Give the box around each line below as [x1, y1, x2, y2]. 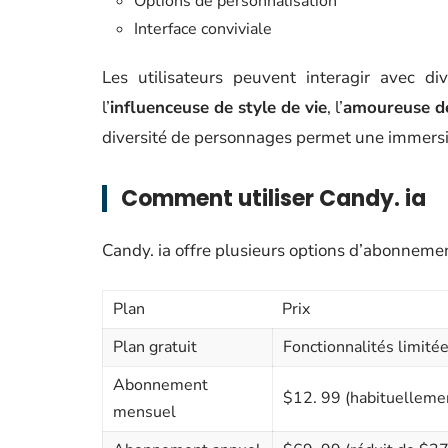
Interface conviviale [134, 18, 272, 40]
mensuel [113, 401, 176, 423]
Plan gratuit [113, 336, 197, 358]
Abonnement [113, 374, 208, 396]
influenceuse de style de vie [110, 96, 327, 119]
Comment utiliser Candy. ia [121, 183, 426, 214]
